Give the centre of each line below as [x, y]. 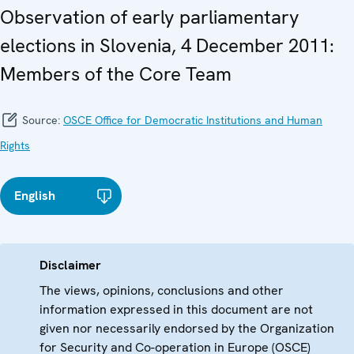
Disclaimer [70, 265]
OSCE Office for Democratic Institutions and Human [193, 121]
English [35, 196]
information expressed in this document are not [176, 310]
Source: [41, 121]
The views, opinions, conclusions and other [162, 291]
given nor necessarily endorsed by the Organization [187, 329]
